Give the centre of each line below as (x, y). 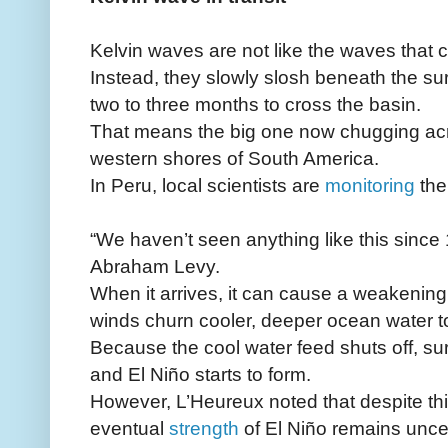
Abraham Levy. (155, 265)
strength (204, 427)
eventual (129, 427)
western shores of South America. (234, 157)
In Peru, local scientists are (207, 184)
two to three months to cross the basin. (255, 103)
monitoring (370, 184)
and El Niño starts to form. (200, 373)
